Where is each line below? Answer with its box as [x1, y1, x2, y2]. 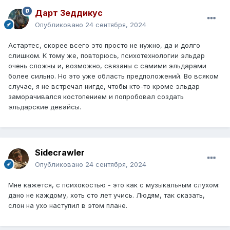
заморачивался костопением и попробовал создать [8, 92, 184, 101]
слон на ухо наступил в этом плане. [8, 201, 127, 209]
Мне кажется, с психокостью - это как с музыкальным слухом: [8, 180, 220, 189]
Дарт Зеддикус [35, 7, 103, 18]
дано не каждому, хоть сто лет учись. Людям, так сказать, [8, 190, 205, 199]
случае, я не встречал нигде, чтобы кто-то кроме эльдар [8, 82, 200, 90]
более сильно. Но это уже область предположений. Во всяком [8, 71, 219, 80]
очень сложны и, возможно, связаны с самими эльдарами [8, 61, 206, 70]
